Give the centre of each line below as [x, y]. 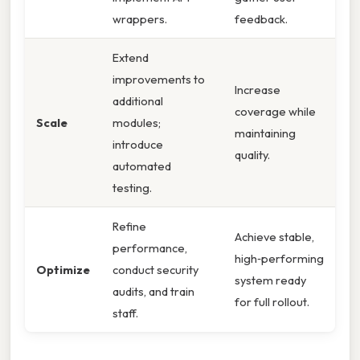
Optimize [63, 270]
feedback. [261, 19]
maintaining [265, 133]
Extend [131, 58]
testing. [132, 188]
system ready [270, 280]
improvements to [159, 80]
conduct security [155, 270]
